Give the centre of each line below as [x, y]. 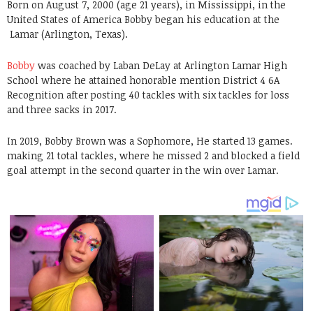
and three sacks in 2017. [62, 109]
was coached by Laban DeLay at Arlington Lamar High [161, 65]
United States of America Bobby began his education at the [143, 19]
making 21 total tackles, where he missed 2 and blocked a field [153, 155]
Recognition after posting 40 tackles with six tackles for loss [148, 94]
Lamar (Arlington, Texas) [67, 34]
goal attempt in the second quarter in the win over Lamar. [143, 170]
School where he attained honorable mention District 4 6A [143, 80]
